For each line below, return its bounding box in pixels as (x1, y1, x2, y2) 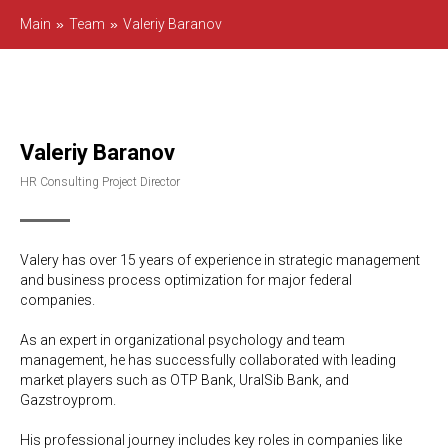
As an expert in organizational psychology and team (20, 332, 345, 348)
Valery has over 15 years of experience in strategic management (20, 252, 420, 268)
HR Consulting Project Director (20, 175, 180, 189)
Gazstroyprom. (20, 392, 116, 408)
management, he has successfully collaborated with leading (20, 352, 396, 368)
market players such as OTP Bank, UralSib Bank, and (20, 372, 349, 388)
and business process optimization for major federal (20, 272, 352, 288)
